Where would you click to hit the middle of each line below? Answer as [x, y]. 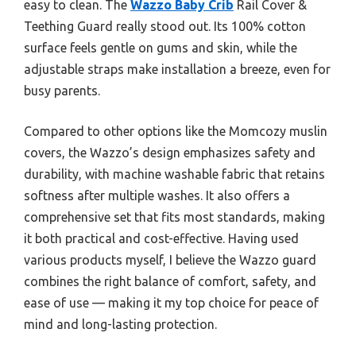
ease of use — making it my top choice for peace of [171, 302]
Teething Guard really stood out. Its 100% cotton [165, 26]
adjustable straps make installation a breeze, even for [177, 69]
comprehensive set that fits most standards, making [174, 217]
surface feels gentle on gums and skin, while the [161, 47]
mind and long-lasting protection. [120, 324]
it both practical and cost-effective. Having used [161, 238]
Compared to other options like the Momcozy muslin [176, 131]
